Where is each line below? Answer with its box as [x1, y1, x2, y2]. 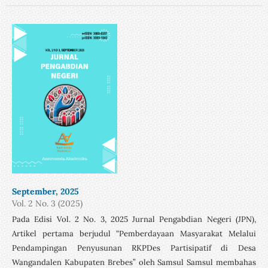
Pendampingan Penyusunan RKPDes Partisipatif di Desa [11, 242, 257, 253]
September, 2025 [11, 185, 79, 197]
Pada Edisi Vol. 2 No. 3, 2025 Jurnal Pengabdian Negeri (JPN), [11, 214, 257, 224]
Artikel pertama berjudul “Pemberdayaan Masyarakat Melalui [11, 228, 257, 239]
